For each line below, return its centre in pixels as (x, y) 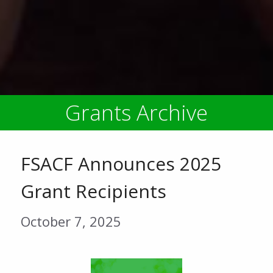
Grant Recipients (93, 191)
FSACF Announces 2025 (121, 164)
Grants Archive (136, 112)
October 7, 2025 (71, 221)
